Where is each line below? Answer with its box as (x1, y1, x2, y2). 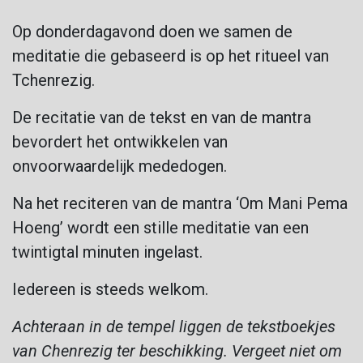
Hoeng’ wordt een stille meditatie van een (12, 217, 309, 237)
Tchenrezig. (12, 70, 95, 90)
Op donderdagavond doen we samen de (12, 21, 293, 41)
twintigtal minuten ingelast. (12, 241, 203, 262)
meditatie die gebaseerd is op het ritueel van (12, 45, 329, 66)
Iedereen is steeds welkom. (12, 279, 208, 299)
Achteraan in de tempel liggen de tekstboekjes (12, 316, 335, 336)
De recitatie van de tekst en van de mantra (12, 107, 311, 127)
